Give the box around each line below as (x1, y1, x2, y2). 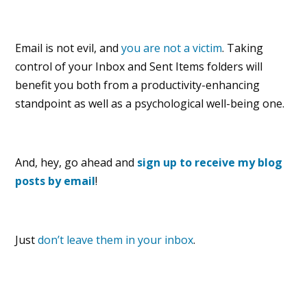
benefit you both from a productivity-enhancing (15, 77, 260, 93)
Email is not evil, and (15, 40, 122, 56)
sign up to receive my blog (137, 155, 283, 171)
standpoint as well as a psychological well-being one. (15, 96, 285, 112)
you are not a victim (121, 40, 223, 56)
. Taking (222, 40, 264, 56)
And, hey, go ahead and (15, 155, 138, 171)
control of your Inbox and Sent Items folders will (15, 59, 263, 75)
